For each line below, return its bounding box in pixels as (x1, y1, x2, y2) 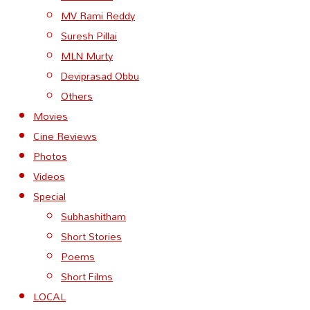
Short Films (61, 266, 113, 286)
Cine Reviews (33, 125, 97, 146)
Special (33, 185, 66, 206)
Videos (33, 165, 65, 186)
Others (61, 85, 93, 106)
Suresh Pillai (61, 25, 117, 46)
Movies (33, 105, 68, 126)
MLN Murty (61, 45, 113, 66)
